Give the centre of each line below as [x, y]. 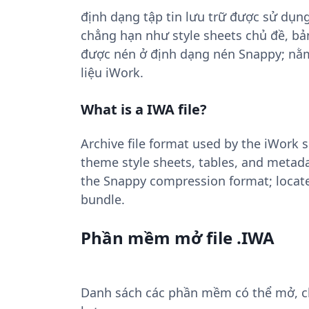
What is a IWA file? [144, 109]
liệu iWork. [112, 72]
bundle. [103, 199]
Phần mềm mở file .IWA [178, 238]
